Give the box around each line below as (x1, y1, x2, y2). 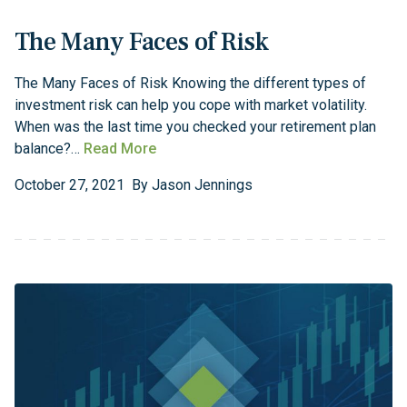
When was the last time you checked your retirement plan (15, 118, 376, 136)
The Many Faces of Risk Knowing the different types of (15, 74, 366, 93)
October (15, 176, 65, 194)
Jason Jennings (152, 176, 253, 194)
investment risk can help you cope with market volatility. (15, 96, 367, 114)
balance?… (15, 140, 84, 158)
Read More (84, 140, 156, 158)
